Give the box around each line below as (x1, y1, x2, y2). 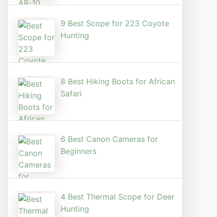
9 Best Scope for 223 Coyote (61, 18, 169, 29)
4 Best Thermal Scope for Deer (61, 192, 174, 202)
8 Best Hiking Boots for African (61, 76, 175, 86)
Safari (61, 88, 82, 98)
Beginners (61, 146, 96, 156)
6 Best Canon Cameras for (61, 134, 158, 144)
